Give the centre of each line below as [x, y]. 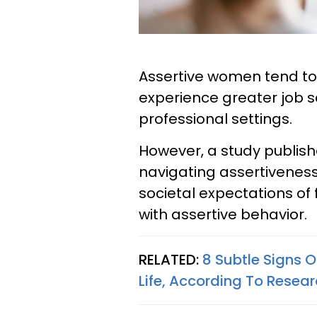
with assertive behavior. [223, 214]
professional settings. [217, 119]
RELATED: [171, 259]
